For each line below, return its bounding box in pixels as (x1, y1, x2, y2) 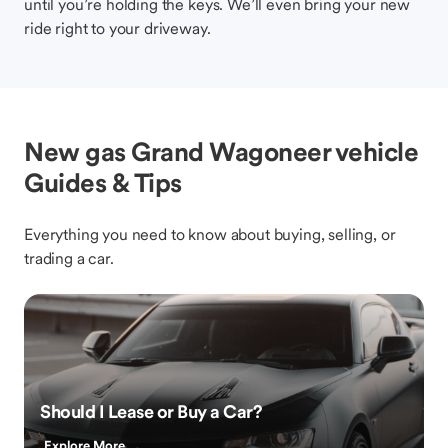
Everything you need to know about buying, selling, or (24, 224, 396, 244)
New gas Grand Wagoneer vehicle (24, 135, 418, 168)
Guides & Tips (24, 166, 182, 199)
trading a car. (24, 248, 114, 268)
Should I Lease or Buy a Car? (40, 400, 262, 423)
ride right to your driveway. (24, 18, 211, 38)
